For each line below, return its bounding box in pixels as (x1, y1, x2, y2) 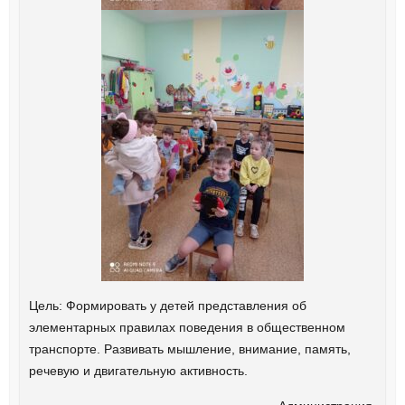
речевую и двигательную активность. (28, 363, 248, 379)
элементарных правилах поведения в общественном (28, 320, 345, 335)
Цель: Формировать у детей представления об (28, 298, 306, 314)
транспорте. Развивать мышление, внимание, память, (28, 342, 351, 357)
